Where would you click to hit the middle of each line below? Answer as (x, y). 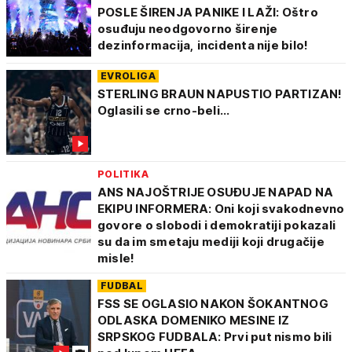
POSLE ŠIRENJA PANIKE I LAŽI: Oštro (208, 12)
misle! (116, 258)
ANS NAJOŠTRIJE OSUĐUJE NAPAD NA (216, 192)
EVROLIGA (128, 76)
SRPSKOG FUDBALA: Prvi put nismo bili (215, 337)
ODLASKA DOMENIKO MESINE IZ (193, 320)
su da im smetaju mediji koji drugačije (211, 242)
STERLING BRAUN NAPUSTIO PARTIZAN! (220, 94)
